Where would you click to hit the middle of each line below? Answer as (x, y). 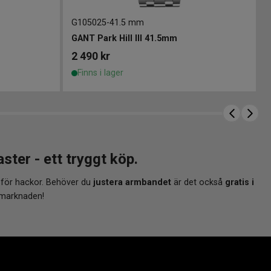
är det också (198, 183)
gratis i (240, 183)
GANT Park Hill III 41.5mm (124, 39)
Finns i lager (100, 73)
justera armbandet (132, 183)
